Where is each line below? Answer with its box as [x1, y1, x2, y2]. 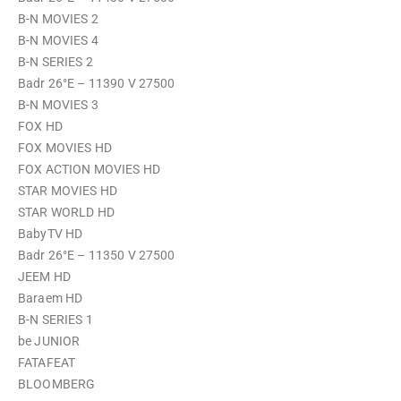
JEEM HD [18, 269, 74, 284]
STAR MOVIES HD [18, 183, 121, 198]
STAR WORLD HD [18, 205, 117, 219]
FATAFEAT [18, 355, 79, 370]
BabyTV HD [18, 226, 86, 241]
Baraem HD [18, 291, 86, 305]
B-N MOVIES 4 [18, 33, 101, 47]
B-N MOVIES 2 [18, 12, 101, 26]
